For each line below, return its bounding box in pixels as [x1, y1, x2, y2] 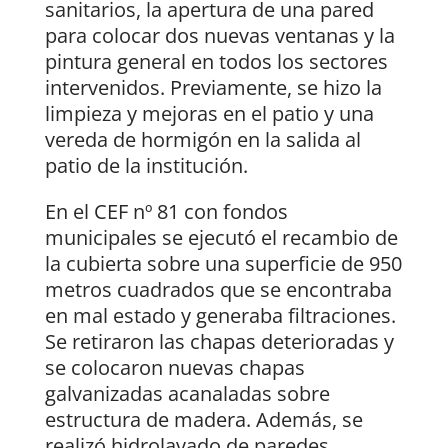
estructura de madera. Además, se [44, 406, 363, 434]
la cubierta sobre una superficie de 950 [44, 250, 402, 278]
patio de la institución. [44, 152, 248, 180]
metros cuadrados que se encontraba [44, 276, 392, 304]
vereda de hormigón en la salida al [44, 126, 361, 154]
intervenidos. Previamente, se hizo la [44, 74, 382, 102]
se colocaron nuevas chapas [44, 354, 305, 382]
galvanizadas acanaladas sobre [44, 380, 330, 408]
